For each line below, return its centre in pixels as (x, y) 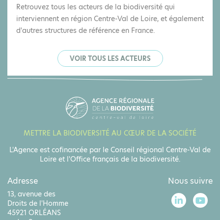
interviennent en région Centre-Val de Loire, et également (110, 18)
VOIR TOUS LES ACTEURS (110, 58)
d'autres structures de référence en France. (86, 30)
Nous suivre (190, 181)
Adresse (23, 181)
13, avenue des (31, 194)
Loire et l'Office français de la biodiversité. (110, 159)
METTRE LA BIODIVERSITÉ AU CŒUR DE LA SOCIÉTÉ (110, 133)
